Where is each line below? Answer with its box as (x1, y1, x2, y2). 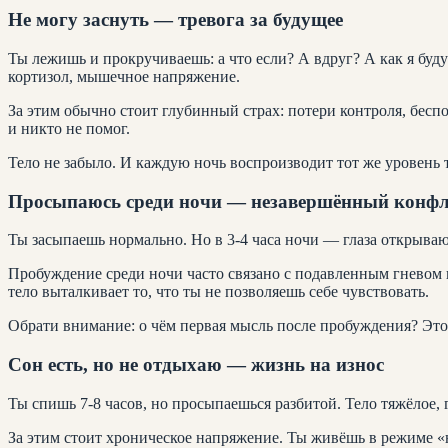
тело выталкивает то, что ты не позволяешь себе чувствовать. (8, 283, 429, 301)
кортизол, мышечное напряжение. (8, 68, 240, 86)
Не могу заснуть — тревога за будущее (8, 9, 343, 31)
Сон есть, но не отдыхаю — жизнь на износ (8, 354, 384, 376)
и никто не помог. (8, 120, 130, 138)
